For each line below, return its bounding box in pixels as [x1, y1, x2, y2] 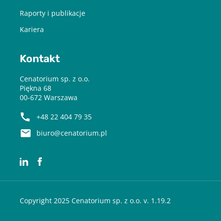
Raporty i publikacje [20, 8, 85, 18]
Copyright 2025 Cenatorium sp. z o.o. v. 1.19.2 [20, 196, 171, 206]
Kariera [20, 25, 44, 35]
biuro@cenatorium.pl [37, 128, 107, 138]
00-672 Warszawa [20, 93, 77, 103]
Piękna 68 [20, 83, 51, 93]
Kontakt [20, 53, 60, 65]
